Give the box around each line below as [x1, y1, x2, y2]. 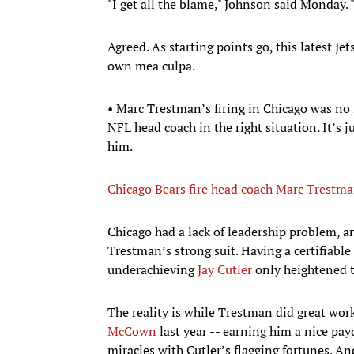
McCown [107, 322, 156, 340]
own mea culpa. [107, 56, 195, 74]
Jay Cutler [198, 260, 252, 278]
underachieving [107, 260, 198, 278]
